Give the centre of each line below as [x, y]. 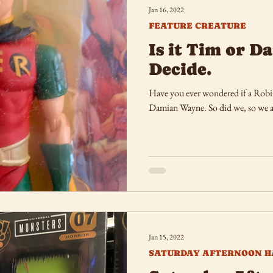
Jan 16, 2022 [166, 10]
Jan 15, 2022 [166, 237]
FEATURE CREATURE [197, 26]
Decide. [180, 69]
